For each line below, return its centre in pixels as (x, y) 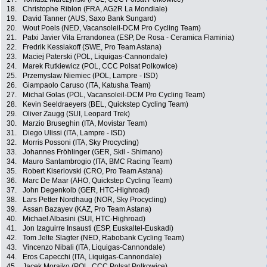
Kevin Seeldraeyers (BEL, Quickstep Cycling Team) (105, 105)
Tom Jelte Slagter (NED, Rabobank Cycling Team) (103, 238)
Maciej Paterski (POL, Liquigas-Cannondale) (95, 57)
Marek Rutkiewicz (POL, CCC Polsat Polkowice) (100, 66)
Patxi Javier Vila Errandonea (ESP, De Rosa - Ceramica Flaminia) (128, 38)
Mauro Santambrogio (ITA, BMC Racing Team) (97, 162)
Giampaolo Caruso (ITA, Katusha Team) (87, 86)
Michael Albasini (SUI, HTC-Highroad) (84, 219)
